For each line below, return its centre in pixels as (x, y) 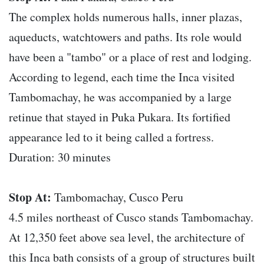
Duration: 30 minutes (60, 157)
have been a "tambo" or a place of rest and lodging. (130, 57)
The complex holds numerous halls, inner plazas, (126, 17)
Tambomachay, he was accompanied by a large (120, 97)
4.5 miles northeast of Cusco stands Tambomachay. (131, 217)
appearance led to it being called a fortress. (111, 137)
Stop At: (30, 197)
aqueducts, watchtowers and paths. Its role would (125, 37)
